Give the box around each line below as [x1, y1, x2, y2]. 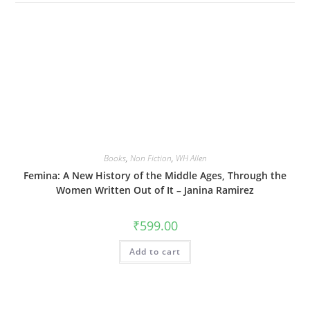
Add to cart [129, 246, 181, 257]
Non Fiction [129, 152, 172, 164]
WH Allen [175, 152, 207, 164]
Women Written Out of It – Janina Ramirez [56, 183, 254, 197]
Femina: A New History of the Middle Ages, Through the [24, 169, 286, 182]
